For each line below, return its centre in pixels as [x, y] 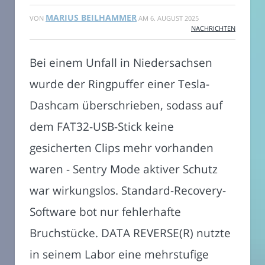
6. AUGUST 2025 [174, 18]
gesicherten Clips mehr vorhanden [122, 148]
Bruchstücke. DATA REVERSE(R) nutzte [130, 233]
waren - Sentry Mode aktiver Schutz [124, 169]
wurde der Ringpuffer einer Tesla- [119, 84]
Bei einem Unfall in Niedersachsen [121, 63]
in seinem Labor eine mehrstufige [119, 254]
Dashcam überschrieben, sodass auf [126, 105]
